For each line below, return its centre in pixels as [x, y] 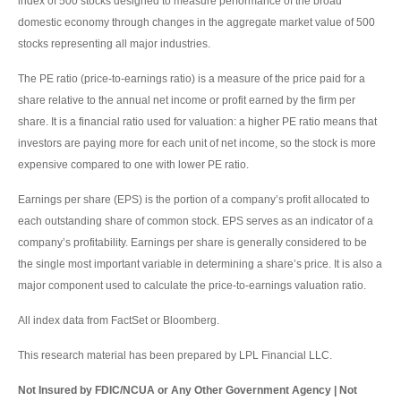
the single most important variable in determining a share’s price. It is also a [200, 264]
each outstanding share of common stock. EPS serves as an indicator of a [196, 222]
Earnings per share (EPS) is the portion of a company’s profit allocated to [194, 200]
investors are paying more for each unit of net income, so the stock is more [197, 144]
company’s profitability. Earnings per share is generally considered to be [192, 243]
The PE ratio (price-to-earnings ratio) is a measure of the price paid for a [192, 79]
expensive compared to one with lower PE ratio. [133, 165]
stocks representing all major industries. [114, 44]
